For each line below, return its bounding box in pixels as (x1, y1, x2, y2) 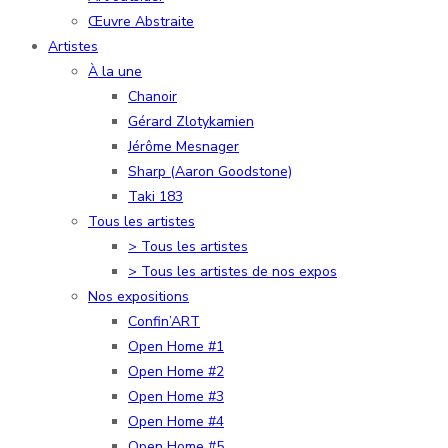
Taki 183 (128, 186, 183, 206)
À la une (88, 61, 142, 81)
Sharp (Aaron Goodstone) (128, 161, 292, 181)
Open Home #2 (128, 361, 224, 381)
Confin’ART (128, 311, 200, 331)
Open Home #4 (128, 411, 224, 431)
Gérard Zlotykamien (128, 111, 254, 131)
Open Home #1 (128, 336, 224, 356)
